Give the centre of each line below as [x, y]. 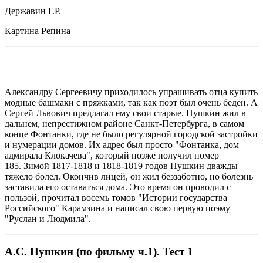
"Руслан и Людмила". [48, 218]
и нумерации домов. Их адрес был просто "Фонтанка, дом [122, 144]
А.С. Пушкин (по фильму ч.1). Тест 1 [99, 252]
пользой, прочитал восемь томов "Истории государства [116, 197]
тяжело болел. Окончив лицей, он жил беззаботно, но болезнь [129, 176]
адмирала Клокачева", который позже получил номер [112, 155]
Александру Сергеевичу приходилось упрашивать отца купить [131, 92]
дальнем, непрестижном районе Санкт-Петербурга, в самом [124, 123]
